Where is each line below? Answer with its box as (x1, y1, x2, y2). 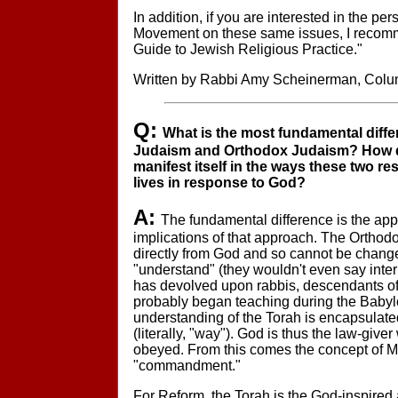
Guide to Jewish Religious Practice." (133, 42, 362, 57)
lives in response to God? (133, 175, 306, 190)
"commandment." (133, 358, 241, 373)
